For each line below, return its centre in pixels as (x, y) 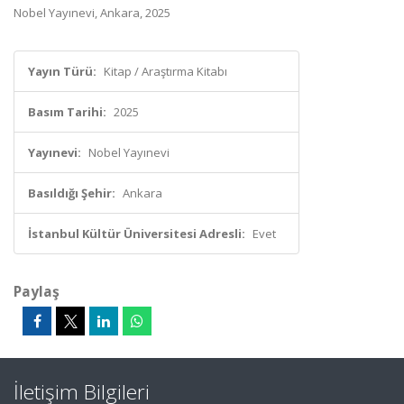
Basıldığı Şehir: (72, 193)
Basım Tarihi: (67, 112)
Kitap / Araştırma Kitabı (165, 71)
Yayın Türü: (62, 71)
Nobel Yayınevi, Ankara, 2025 (92, 13)
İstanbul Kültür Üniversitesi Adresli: (137, 234)
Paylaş (37, 291)
